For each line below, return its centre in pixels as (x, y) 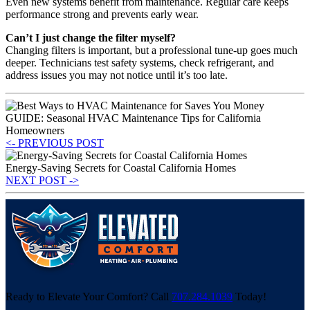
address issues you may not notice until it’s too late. (117, 75)
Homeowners (35, 130)
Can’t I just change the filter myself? (91, 37)
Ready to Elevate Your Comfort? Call (89, 296)
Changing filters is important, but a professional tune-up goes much (152, 50)
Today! (249, 296)
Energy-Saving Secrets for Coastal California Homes (121, 167)
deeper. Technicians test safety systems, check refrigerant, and (140, 62)
